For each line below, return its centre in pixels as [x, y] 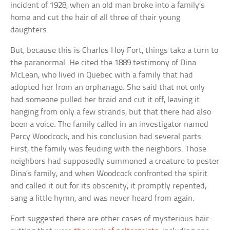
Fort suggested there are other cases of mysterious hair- [112, 219]
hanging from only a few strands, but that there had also [111, 112]
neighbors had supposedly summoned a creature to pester [115, 162]
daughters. [30, 30]
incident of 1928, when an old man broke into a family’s [108, 6]
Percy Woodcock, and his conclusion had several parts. [107, 137]
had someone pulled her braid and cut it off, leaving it [105, 100]
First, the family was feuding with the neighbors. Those [109, 149]
